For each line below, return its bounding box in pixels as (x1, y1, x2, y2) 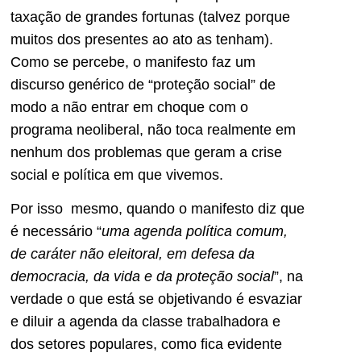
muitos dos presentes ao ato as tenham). (10, 31, 273, 48)
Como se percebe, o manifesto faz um (10, 54, 255, 71)
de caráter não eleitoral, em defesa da (10, 246, 255, 263)
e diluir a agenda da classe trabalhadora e (10, 313, 280, 330)
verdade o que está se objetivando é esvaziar (10, 291, 302, 308)
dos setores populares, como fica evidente (10, 336, 282, 353)
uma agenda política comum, (102, 223, 288, 240)
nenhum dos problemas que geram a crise (10, 144, 282, 161)
